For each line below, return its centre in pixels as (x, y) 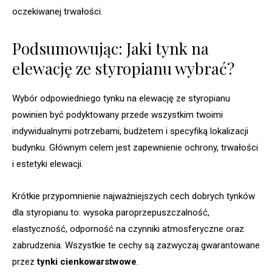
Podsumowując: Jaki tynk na (110, 49)
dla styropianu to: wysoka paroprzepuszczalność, (111, 213)
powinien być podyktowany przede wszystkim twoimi (117, 115)
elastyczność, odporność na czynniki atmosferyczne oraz (128, 229)
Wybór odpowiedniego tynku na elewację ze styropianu (121, 99)
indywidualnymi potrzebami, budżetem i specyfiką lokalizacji (130, 131)
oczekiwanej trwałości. (57, 12)
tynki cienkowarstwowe (87, 262)
